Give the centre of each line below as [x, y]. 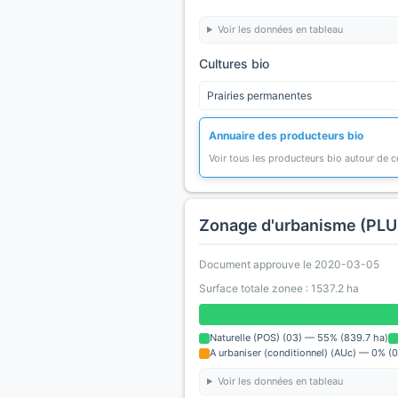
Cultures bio [234, 64]
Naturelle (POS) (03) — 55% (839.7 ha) [299, 338]
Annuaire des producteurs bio [286, 135]
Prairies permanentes [259, 96]
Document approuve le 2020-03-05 [289, 264]
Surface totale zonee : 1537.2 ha [279, 288]
